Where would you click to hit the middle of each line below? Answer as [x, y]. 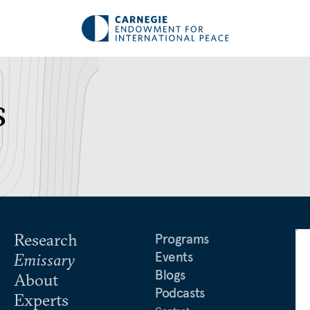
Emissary [44, 259]
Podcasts [180, 293]
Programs [182, 239]
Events [174, 257]
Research [46, 239]
